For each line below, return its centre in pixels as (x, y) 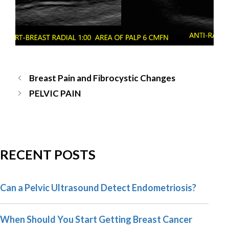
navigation (35, 89)
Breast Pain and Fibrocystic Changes (102, 78)
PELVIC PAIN (55, 93)
